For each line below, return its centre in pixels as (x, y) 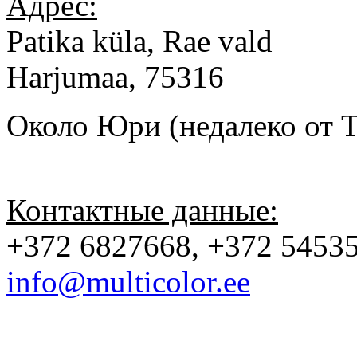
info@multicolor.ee (128, 281)
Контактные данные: (142, 210)
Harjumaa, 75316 (115, 76)
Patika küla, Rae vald (139, 41)
